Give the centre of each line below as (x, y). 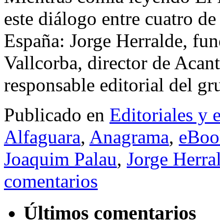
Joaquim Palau (60, 159)
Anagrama (129, 137)
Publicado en (54, 114)
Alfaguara (42, 137)
